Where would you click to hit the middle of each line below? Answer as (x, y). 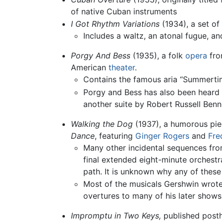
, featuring (115, 136)
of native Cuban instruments (124, 11)
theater (121, 68)
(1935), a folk (158, 56)
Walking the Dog (102, 124)
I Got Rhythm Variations (115, 24)
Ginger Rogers (162, 136)
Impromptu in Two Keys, (116, 216)
